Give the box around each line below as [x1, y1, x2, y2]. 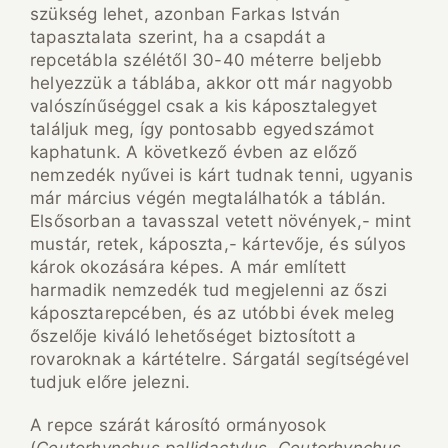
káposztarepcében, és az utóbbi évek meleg [30, 303, 395, 324]
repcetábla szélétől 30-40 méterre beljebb [30, 50, 383, 71]
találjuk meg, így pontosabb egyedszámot [30, 119, 374, 140]
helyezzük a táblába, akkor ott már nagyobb [30, 73, 394, 94]
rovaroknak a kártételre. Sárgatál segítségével [30, 349, 410, 370]
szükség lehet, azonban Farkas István [30, 4, 341, 25]
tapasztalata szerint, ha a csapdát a [30, 27, 327, 48]
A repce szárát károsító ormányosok [30, 415, 326, 436]
